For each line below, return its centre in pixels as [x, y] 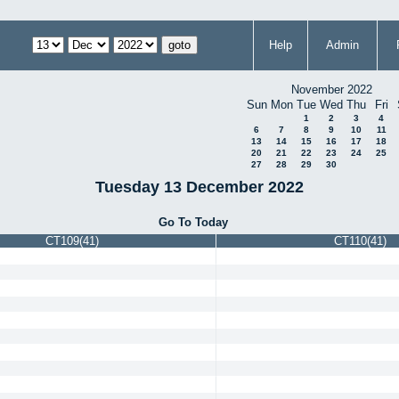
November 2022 [331, 90]
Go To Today [194, 222]
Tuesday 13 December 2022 [199, 187]
